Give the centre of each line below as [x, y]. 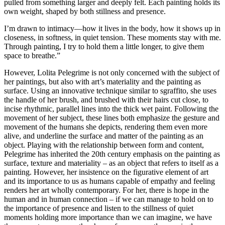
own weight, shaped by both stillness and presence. [85, 11]
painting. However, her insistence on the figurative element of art [106, 172]
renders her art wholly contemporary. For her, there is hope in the [106, 190]
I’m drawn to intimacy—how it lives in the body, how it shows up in [112, 28]
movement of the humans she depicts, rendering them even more [106, 127]
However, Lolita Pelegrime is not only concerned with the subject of [112, 72]
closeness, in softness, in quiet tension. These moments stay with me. [113, 37]
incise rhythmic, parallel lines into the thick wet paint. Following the [111, 108]
